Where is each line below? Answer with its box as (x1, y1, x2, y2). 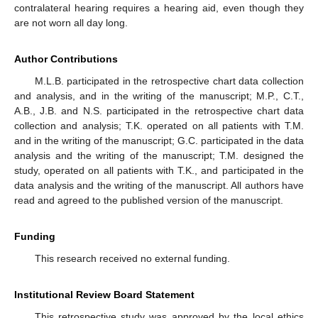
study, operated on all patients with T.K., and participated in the (14, 165, 304, 177)
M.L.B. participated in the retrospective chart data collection (34, 75, 304, 87)
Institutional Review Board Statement (14, 289, 194, 301)
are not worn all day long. (14, 17, 128, 29)
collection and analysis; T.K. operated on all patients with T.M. (14, 120, 304, 132)
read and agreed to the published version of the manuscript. (14, 194, 283, 207)
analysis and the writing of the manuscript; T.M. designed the (14, 150, 304, 162)
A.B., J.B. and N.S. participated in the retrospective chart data (14, 105, 304, 117)
